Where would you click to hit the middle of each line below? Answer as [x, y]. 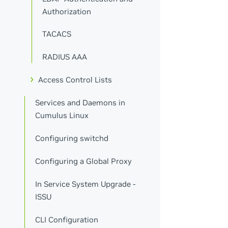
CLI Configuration [67, 219]
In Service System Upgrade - [85, 184]
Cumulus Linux [62, 116]
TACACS [57, 34]
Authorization [67, 11]
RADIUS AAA [65, 57]
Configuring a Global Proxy [84, 161]
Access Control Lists [75, 80]
